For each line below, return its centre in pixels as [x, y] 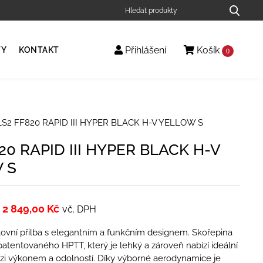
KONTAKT [39, 50]
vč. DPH [79, 209]
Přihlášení [144, 50]
